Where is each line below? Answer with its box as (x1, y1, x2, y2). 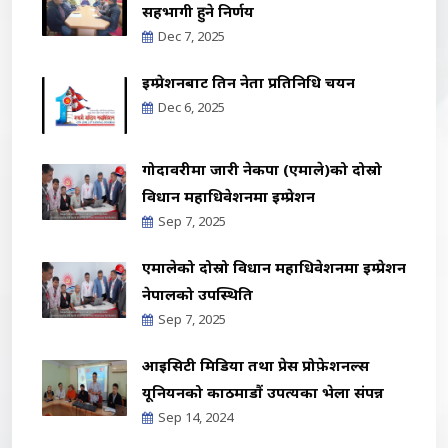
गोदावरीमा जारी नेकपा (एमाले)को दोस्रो (142, 158, 382, 179)
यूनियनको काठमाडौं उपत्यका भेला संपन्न (142, 381, 384, 402)
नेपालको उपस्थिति (142, 283, 253, 304)
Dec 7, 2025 (158, 27, 225, 45)
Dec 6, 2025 (158, 98, 225, 116)
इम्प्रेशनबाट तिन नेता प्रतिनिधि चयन (142, 72, 355, 92)
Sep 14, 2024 (158, 407, 233, 426)
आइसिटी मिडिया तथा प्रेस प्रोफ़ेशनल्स (142, 354, 369, 375)
